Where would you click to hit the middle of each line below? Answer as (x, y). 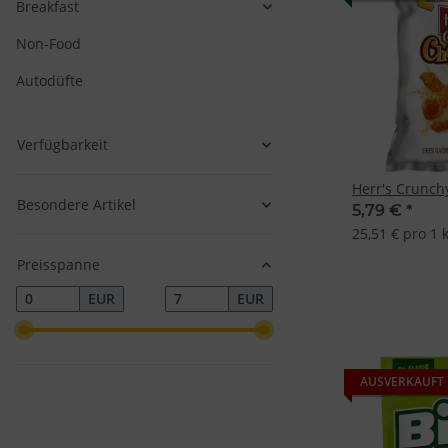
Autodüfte (49, 81)
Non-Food (48, 44)
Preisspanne (58, 265)
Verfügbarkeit (62, 145)
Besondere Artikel (76, 205)
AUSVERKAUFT (402, 382)
